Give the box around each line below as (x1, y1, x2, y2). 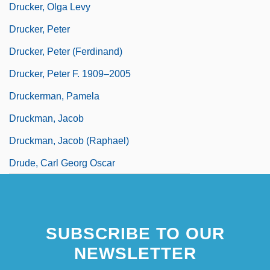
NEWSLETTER (74, 243, 196, 263)
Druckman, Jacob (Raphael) (9, 135, 129, 146)
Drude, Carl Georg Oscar (9, 157, 115, 168)
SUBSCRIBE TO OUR (45, 224, 225, 243)
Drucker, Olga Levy (9, 1, 90, 12)
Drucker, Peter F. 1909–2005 (9, 68, 131, 79)
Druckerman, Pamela (9, 90, 99, 101)
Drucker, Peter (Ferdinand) (9, 46, 122, 57)
